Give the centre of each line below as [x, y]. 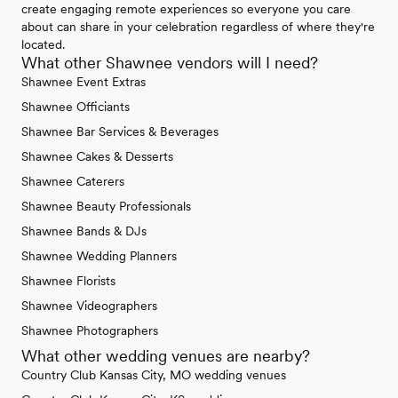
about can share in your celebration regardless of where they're [198, 27]
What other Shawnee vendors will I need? [170, 63]
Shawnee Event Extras [84, 82]
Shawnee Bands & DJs [84, 231]
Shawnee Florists [68, 281]
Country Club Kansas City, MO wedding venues [154, 375]
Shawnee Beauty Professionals [106, 207]
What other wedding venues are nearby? [166, 356]
